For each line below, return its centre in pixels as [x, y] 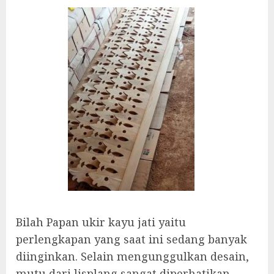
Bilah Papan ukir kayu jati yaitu [101, 222]
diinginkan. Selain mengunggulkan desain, [132, 257]
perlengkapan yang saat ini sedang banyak [131, 239]
